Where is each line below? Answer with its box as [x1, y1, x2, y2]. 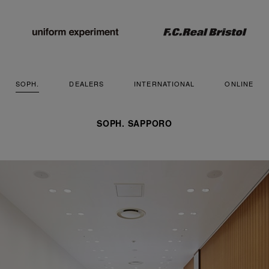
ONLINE [225, 79, 254, 88]
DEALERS [69, 79, 104, 88]
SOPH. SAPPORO [97, 117, 172, 129]
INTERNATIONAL [134, 79, 195, 88]
